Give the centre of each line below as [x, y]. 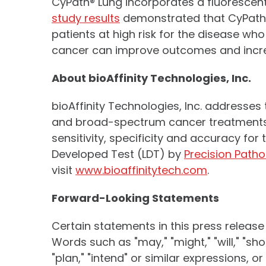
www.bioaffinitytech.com [141, 170]
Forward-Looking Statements [135, 198]
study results [86, 18]
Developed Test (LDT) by [118, 154]
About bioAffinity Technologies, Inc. [151, 78]
